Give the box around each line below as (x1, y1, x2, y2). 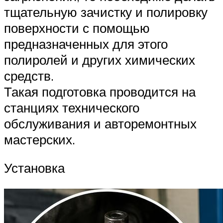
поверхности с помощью (4, 19, 150, 36)
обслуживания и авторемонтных (4, 115, 197, 131)
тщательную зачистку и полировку (4, 3, 208, 20)
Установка (4, 160, 68, 176)
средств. (4, 67, 54, 84)
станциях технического (4, 99, 139, 115)
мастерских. (4, 131, 75, 147)
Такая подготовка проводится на (4, 83, 196, 100)
